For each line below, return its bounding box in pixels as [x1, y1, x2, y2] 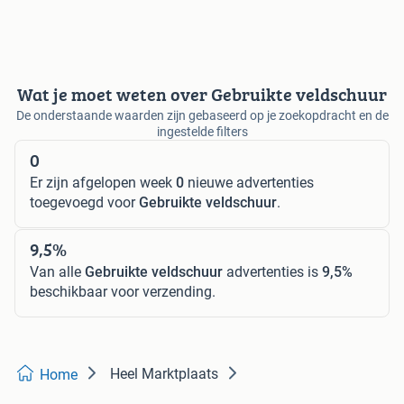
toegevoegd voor [30, 194, 139, 212]
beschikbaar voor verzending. [30, 283, 216, 301]
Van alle [30, 263, 85, 281]
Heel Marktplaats [110, 365, 218, 383]
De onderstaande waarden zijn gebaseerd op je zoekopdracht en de [15, 108, 389, 124]
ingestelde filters [156, 124, 248, 140]
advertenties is [223, 263, 322, 281]
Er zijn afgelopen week [30, 174, 176, 192]
